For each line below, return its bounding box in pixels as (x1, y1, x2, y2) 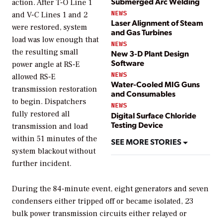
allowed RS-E (12, 72, 55, 82)
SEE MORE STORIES (111, 136, 183, 147)
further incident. (12, 159, 71, 169)
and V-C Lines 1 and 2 (12, 10, 88, 20)
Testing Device (111, 119, 163, 130)
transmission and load (12, 121, 88, 132)
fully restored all (12, 109, 70, 119)
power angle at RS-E (12, 59, 80, 70)
